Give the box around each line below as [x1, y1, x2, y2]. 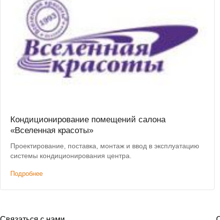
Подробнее [10, 170, 43, 178]
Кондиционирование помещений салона [10, 115, 165, 125]
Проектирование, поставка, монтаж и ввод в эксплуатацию [10, 142, 199, 150]
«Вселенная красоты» [10, 126, 93, 136]
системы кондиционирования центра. [10, 152, 132, 160]
